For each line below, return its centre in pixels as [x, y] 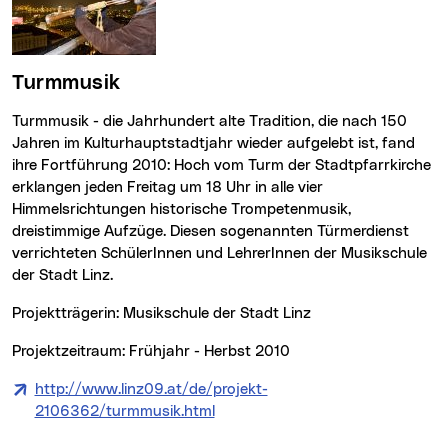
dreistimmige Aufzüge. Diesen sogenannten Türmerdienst [210, 231]
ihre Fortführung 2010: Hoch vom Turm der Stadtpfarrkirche [221, 165]
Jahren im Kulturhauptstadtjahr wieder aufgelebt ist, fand [213, 143]
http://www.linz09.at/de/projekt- [151, 389]
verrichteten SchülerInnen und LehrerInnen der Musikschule [219, 253]
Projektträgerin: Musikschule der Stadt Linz [166, 313]
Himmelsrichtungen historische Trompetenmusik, [181, 209]
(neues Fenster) [268, 411]
